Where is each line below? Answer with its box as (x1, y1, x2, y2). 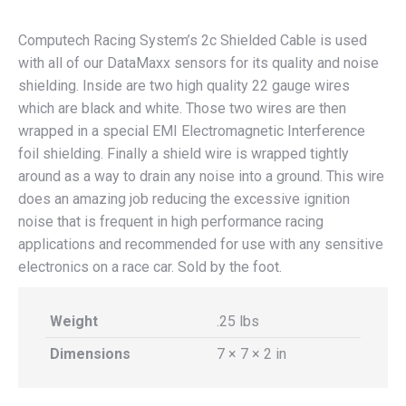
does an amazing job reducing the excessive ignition (18, 190, 350, 208)
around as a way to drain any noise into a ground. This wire (18, 168, 384, 185)
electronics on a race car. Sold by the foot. (18, 258, 282, 275)
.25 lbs (217, 313, 259, 330)
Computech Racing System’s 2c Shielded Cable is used (18, 32, 367, 49)
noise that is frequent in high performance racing (18, 213, 324, 230)
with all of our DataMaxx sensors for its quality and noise (18, 54, 379, 72)
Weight (50, 313, 98, 330)
